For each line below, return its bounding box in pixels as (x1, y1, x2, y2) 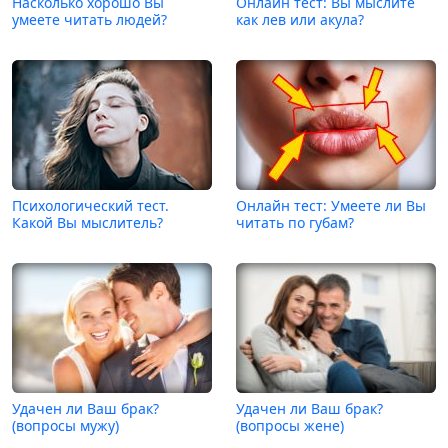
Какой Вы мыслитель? (12, 213, 163, 233)
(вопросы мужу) (12, 416, 119, 436)
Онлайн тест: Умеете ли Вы (236, 196, 426, 216)
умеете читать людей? (12, 10, 167, 30)
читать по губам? (236, 213, 354, 233)
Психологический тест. (12, 196, 169, 216)
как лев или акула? (236, 10, 364, 30)
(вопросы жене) (236, 416, 344, 436)
